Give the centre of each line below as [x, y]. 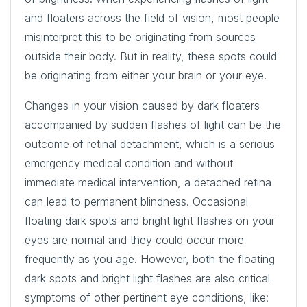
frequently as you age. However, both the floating [150, 259]
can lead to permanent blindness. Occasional [136, 201]
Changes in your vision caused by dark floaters [142, 105]
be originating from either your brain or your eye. [147, 75]
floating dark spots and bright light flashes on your [150, 220]
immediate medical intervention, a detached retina [148, 182]
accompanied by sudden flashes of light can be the [153, 124]
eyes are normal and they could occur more [134, 240]
